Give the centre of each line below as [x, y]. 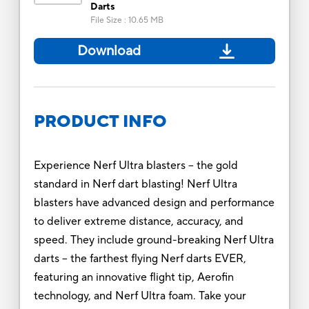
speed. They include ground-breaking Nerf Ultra [153, 240]
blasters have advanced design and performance [154, 202]
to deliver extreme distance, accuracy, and [138, 221]
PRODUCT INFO [100, 121]
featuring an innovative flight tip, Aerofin [133, 277]
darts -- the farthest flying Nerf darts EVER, [140, 258]
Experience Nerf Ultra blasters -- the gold [136, 165]
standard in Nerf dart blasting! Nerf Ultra [135, 184]
